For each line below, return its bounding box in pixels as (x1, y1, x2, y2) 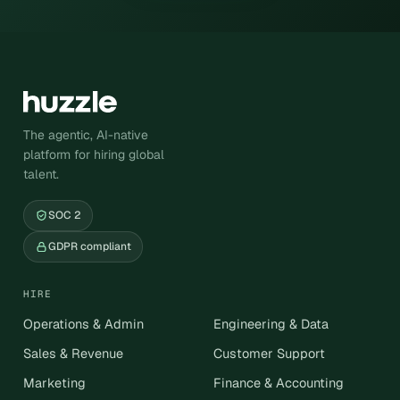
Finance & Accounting (213, 374, 344, 391)
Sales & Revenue (23, 345, 123, 362)
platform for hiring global (23, 146, 164, 162)
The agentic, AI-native (23, 127, 148, 143)
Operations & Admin (23, 315, 144, 332)
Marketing (23, 374, 86, 391)
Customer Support (213, 345, 325, 362)
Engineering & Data (213, 315, 329, 332)
